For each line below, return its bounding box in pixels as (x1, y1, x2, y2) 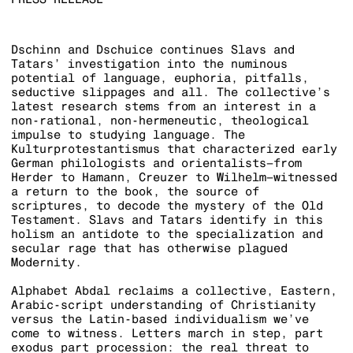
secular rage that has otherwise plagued (10, 241, 288, 255)
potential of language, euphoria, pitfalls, (10, 71, 309, 85)
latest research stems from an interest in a (10, 99, 316, 113)
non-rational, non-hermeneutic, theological (10, 113, 309, 128)
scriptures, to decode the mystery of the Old (10, 199, 323, 213)
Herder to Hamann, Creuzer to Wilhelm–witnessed (10, 170, 337, 184)
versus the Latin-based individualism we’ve (10, 312, 309, 326)
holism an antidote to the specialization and (10, 227, 323, 241)
